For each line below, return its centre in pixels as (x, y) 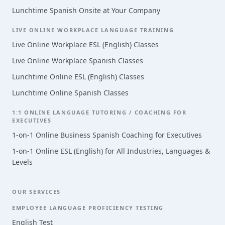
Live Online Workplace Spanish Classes (78, 61)
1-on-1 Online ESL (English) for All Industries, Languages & (111, 151)
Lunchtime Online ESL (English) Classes (78, 77)
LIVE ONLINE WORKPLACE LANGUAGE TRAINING (93, 30)
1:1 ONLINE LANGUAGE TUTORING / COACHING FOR (99, 112)
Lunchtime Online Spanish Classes (70, 93)
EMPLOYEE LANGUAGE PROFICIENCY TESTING (88, 208)
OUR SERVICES (37, 192)
